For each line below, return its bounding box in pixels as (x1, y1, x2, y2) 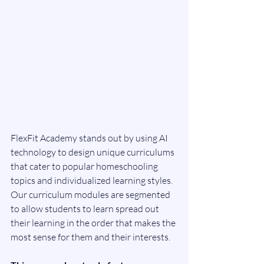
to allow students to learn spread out (11, 202, 161, 214)
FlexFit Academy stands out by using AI (11, 131, 170, 144)
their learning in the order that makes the (11, 216, 177, 229)
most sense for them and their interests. (11, 230, 172, 243)
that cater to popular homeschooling (11, 160, 160, 172)
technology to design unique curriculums (11, 146, 176, 158)
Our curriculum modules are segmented (11, 188, 172, 200)
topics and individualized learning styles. (11, 174, 174, 186)
